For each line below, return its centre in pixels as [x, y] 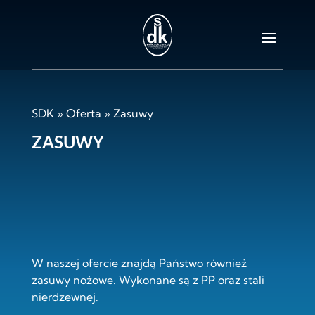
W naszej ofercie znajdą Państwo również [139, 263]
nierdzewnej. [65, 297]
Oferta [83, 113]
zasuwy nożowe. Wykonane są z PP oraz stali [148, 280]
